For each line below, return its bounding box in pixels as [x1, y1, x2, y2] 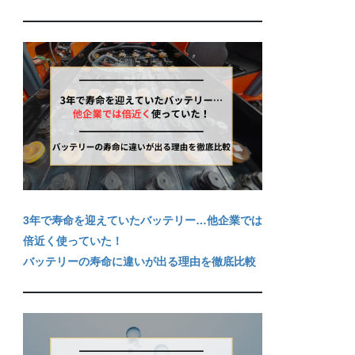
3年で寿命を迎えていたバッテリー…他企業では [23, 213, 263, 227]
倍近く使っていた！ [23, 234, 124, 247]
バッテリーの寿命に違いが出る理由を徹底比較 [23, 254, 257, 268]
